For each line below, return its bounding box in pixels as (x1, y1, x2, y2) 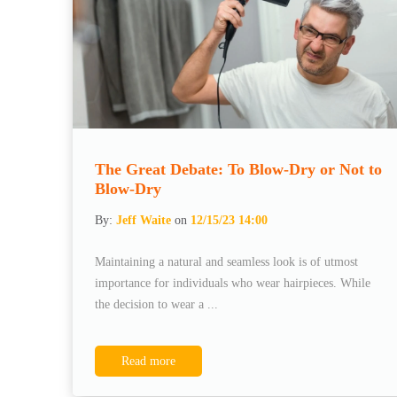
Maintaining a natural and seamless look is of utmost (95, 254, 358, 269)
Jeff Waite (116, 213, 171, 227)
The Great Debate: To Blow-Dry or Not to (95, 160, 382, 178)
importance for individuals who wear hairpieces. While (95, 276, 370, 290)
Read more (121, 354, 175, 368)
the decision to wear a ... (95, 297, 218, 311)
